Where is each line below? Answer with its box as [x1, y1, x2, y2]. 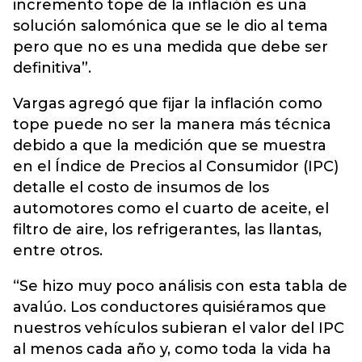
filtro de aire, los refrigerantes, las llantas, [13, 221, 322, 238]
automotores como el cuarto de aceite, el [13, 200, 329, 217]
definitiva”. [13, 59, 95, 77]
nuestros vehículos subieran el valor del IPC [13, 319, 344, 337]
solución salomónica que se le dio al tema [13, 17, 328, 35]
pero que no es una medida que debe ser [13, 38, 328, 56]
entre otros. [13, 242, 107, 259]
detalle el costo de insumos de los [13, 179, 269, 196]
